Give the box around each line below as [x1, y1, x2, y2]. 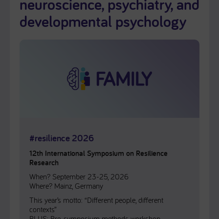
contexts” [29, 204, 57, 214]
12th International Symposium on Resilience [29, 148, 168, 158]
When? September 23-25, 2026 [29, 172, 129, 181]
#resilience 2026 [29, 131, 94, 144]
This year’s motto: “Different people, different [29, 195, 163, 205]
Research [29, 157, 59, 168]
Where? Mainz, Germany [29, 181, 103, 191]
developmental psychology [20, 11, 186, 31]
